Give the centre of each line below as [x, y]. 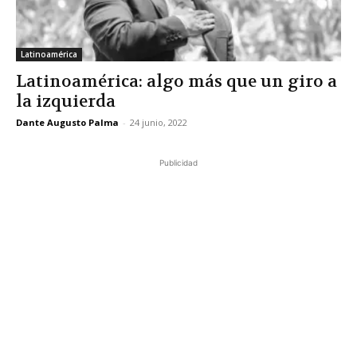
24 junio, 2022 [159, 123]
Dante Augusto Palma [67, 123]
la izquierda [66, 102]
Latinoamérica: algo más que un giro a [177, 82]
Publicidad [178, 163]
